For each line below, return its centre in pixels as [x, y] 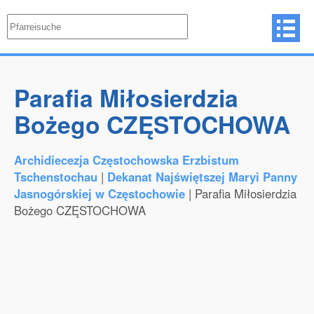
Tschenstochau [56, 177]
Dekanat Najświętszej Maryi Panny [202, 177]
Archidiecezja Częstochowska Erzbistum [127, 160]
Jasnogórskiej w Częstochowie [100, 193]
